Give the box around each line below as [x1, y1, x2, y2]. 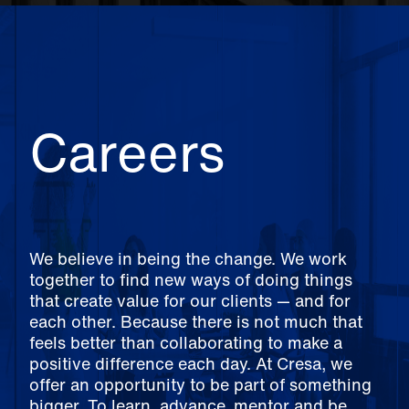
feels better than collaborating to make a [29, 330, 342, 354]
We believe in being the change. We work [29, 246, 347, 270]
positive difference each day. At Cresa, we [29, 351, 352, 375]
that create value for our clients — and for [29, 288, 351, 312]
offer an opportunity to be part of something [29, 372, 372, 396]
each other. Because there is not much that [29, 309, 362, 333]
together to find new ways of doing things [29, 267, 352, 291]
